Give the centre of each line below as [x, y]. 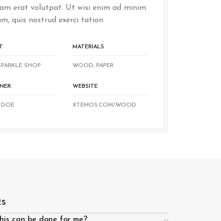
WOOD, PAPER [93, 66]
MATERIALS [89, 47]
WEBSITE [85, 86]
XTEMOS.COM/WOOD [105, 105]
